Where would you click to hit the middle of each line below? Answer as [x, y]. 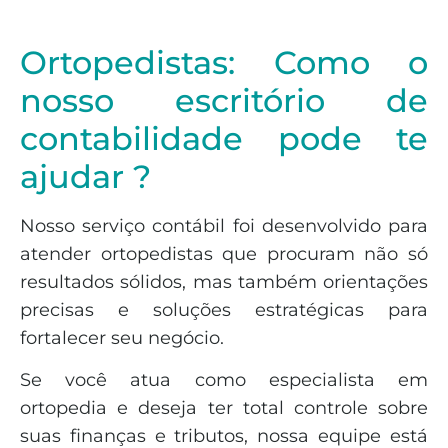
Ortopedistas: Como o [224, 62]
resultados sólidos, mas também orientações [224, 281]
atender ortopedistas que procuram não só [224, 253]
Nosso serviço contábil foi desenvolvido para [224, 225]
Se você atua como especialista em [224, 379]
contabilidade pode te [224, 138]
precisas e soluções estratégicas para [224, 309]
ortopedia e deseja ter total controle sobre [224, 407]
